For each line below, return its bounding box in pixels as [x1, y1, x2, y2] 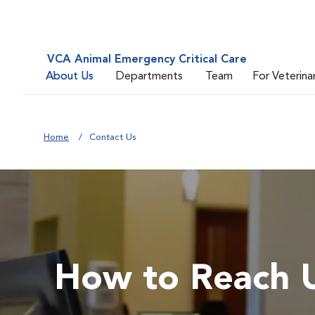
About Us [46, 70, 94, 82]
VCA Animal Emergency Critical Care [47, 54, 247, 65]
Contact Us [89, 133, 136, 142]
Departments [116, 70, 183, 82]
